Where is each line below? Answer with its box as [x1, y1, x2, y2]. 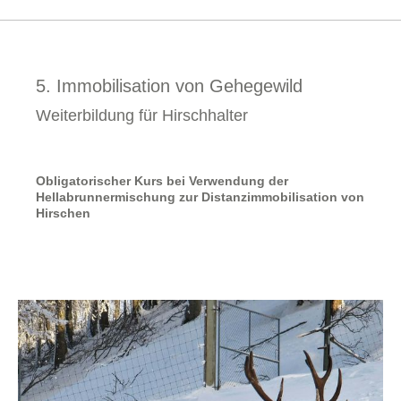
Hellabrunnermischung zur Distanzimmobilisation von [36, 190, 364, 204]
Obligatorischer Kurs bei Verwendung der [36, 174, 288, 188]
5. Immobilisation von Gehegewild [36, 76, 303, 96]
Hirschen [36, 206, 90, 220]
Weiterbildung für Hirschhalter [36, 107, 248, 124]
